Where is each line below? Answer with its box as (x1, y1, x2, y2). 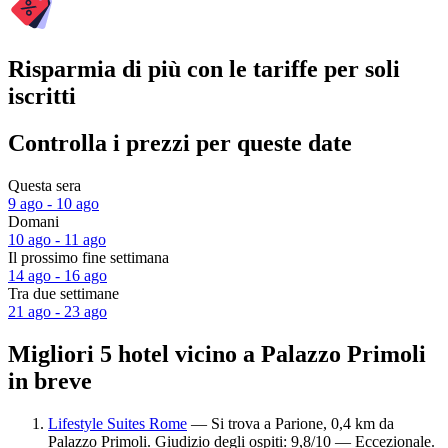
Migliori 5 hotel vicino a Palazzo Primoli (8, 340, 426, 367)
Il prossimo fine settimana (8, 249, 169, 267)
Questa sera (8, 177, 81, 195)
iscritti (8, 83, 76, 110)
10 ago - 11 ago (8, 231, 106, 249)
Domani (8, 213, 59, 231)
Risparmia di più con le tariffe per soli (8, 56, 400, 83)
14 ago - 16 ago (8, 267, 107, 285)
